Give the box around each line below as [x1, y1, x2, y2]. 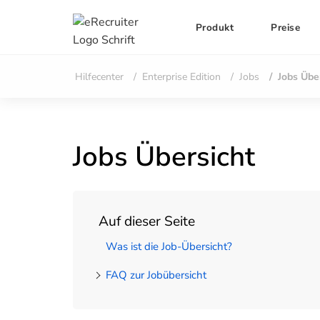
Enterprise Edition [142, 69, 221, 84]
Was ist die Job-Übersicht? [105, 239, 232, 254]
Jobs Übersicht [73, 138, 255, 176]
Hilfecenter [75, 69, 124, 84]
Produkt [195, 20, 234, 34]
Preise [271, 20, 301, 34]
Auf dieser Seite [99, 212, 195, 231]
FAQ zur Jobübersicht [105, 268, 206, 282]
